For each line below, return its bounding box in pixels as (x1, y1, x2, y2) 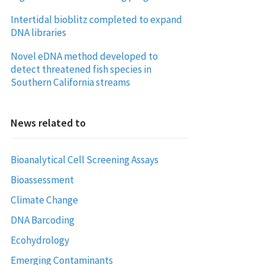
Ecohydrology (10, 233, 69, 247)
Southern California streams (10, 75, 130, 89)
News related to (10, 115, 86, 130)
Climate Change (10, 193, 78, 206)
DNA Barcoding (10, 213, 75, 227)
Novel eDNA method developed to (10, 49, 158, 63)
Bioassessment (10, 173, 74, 186)
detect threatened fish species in (10, 62, 151, 76)
